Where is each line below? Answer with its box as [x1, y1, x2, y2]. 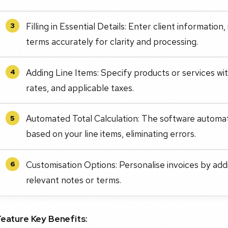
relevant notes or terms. [26, 174, 122, 186]
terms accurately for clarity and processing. [26, 35, 198, 47]
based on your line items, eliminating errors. [26, 128, 196, 140]
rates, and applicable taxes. [26, 81, 134, 94]
